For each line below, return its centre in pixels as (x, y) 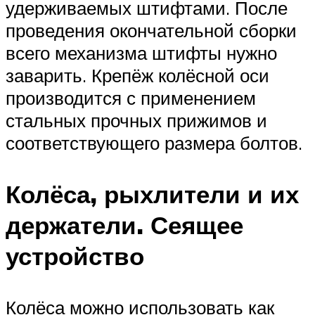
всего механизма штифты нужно (141, 52)
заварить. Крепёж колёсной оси (137, 75)
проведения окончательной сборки (151, 30)
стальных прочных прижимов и (136, 120)
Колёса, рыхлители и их (152, 194)
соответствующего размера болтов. (154, 142)
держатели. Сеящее (124, 225)
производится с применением (131, 97)
